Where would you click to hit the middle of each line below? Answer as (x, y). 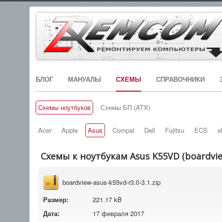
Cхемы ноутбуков (64, 107)
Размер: (56, 199)
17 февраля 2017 (118, 213)
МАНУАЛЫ (84, 79)
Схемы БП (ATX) (125, 107)
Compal (123, 130)
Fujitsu (175, 130)
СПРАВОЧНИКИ (180, 79)
